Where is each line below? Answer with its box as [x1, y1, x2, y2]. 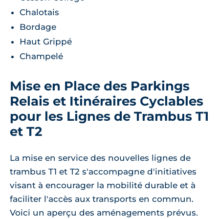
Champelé [20, 51, 63, 61]
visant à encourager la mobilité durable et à [10, 180, 196, 190]
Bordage [20, 22, 56, 32]
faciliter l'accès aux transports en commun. [10, 194, 194, 204]
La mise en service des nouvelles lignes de [10, 153, 191, 163]
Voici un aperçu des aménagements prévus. [10, 207, 198, 218]
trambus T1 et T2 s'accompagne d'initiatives [10, 166, 197, 176]
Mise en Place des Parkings [10, 78, 190, 93]
